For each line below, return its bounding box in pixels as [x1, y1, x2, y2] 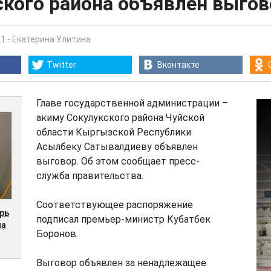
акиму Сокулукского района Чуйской [36, 112, 204, 123]
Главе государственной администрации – [36, 97, 228, 109]
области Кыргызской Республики [36, 126, 191, 138]
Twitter [47, 60, 76, 70]
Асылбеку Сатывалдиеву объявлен [36, 141, 198, 152]
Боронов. [36, 228, 78, 240]
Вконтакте [157, 60, 200, 70]
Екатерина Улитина [12, 34, 91, 44]
